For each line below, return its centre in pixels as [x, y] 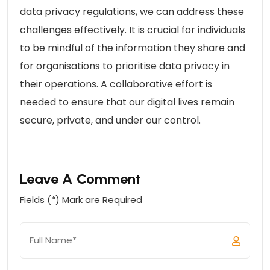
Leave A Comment [80, 178]
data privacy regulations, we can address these [132, 11]
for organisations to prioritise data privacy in [125, 66]
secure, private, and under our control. [110, 120]
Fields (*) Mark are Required [81, 199]
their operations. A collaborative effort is [116, 84]
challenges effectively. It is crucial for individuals [133, 30]
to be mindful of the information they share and [133, 48]
